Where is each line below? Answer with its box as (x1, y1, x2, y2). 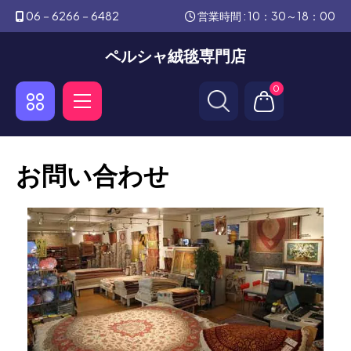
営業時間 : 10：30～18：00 (196, 9, 335, 23)
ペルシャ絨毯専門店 (105, 45, 246, 65)
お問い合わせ (16, 159, 169, 190)
